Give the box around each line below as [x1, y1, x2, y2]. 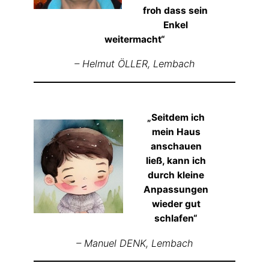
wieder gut [151, 198, 201, 210]
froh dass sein [143, 4, 208, 16]
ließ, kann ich [146, 155, 207, 167]
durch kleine [148, 169, 205, 181]
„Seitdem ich [147, 112, 205, 124]
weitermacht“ [104, 33, 165, 45]
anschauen [150, 141, 202, 153]
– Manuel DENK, [76, 237, 151, 249]
